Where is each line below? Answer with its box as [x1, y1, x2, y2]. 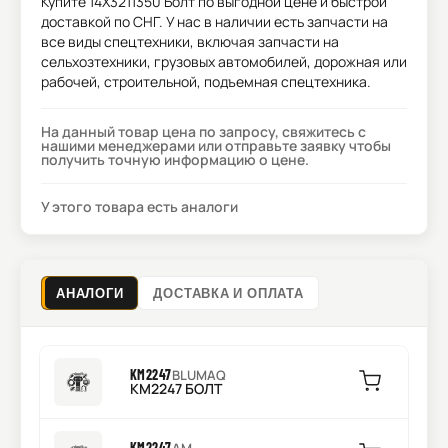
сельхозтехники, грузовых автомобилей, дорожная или [41, 52, 407, 71]
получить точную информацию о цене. [41, 150, 309, 169]
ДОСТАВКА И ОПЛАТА [153, 285, 304, 301]
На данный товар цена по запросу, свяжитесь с [41, 122, 366, 141]
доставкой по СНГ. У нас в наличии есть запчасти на [41, 12, 388, 31]
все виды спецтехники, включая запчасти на [41, 32, 339, 51]
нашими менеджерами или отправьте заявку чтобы [41, 136, 391, 155]
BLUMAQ [171, 366, 226, 384]
